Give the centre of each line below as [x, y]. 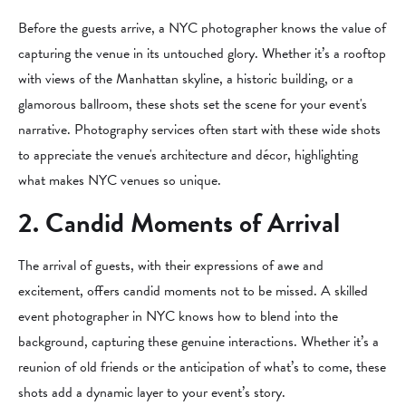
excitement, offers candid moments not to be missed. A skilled [193, 291]
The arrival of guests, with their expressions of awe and [171, 266]
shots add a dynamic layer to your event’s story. [152, 392]
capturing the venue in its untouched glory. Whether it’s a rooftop [202, 53]
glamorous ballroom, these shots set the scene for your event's [193, 104]
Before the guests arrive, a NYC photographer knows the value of [202, 28]
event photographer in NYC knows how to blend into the [178, 316]
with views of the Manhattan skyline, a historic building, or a [186, 79]
